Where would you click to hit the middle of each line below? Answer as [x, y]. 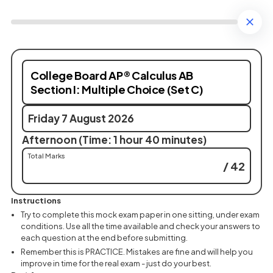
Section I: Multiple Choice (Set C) [117, 89]
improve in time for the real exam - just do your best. [116, 263]
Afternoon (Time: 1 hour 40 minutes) [114, 140]
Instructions [36, 200]
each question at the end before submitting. [104, 238]
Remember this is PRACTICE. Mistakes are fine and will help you [137, 252]
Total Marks [47, 156]
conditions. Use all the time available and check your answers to [140, 226]
